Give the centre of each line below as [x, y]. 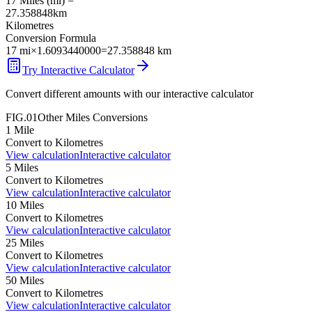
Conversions [119, 117]
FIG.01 [22, 117]
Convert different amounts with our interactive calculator [130, 93]
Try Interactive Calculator [78, 70]
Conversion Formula [51, 38]
